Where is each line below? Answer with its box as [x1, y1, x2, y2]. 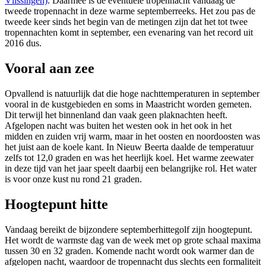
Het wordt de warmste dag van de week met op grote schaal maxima [5, 235, 261, 245]
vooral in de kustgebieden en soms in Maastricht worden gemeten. [5, 99, 252, 109]
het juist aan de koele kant [5, 141, 102, 152]
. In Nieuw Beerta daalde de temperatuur [102, 141, 254, 152]
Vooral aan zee [5, 60, 94, 76]
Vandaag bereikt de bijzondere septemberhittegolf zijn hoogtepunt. [5, 224, 252, 235]
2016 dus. [5, 38, 42, 49]
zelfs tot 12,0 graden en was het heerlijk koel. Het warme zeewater [5, 152, 254, 163]
